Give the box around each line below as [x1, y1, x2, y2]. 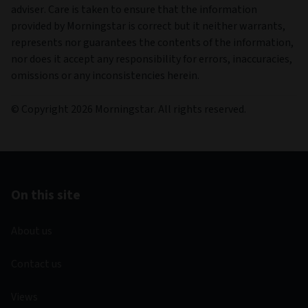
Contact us [11, 256, 62, 272]
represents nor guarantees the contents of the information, [11, 35, 294, 50]
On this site [11, 186, 80, 205]
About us [11, 223, 52, 239]
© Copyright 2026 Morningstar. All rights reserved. [11, 102, 246, 117]
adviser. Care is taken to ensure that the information [11, 2, 257, 17]
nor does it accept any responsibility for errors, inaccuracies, [11, 52, 292, 67]
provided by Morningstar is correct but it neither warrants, [11, 19, 285, 34]
